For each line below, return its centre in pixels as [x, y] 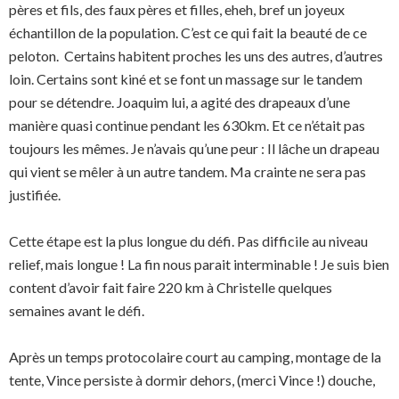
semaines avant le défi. [77, 310]
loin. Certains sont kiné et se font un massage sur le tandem [186, 79]
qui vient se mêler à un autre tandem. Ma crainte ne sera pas [187, 171]
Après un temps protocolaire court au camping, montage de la [195, 357]
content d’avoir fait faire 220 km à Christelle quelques [171, 287]
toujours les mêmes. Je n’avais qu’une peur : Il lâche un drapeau [194, 148]
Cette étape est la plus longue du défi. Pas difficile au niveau [188, 241]
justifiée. [35, 195]
